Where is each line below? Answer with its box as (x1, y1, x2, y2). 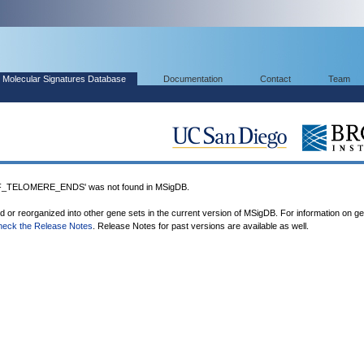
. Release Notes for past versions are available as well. (93, 221, 309, 231)
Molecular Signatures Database (2, 74, 126, 84)
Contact (260, 74, 291, 84)
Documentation (163, 74, 223, 84)
